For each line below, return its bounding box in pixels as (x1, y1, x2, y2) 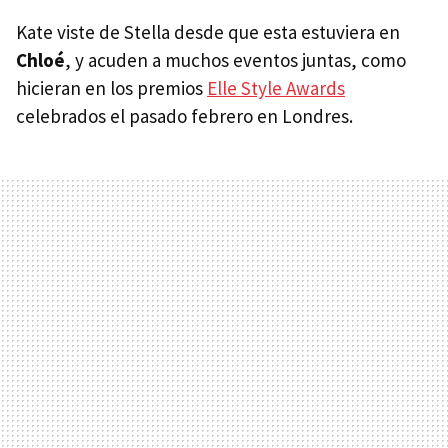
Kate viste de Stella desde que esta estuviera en (16, 20, 400, 44)
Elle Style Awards (207, 76, 345, 100)
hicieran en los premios (16, 76, 207, 100)
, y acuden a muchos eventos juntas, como (65, 48, 406, 72)
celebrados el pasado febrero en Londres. (16, 104, 353, 128)
